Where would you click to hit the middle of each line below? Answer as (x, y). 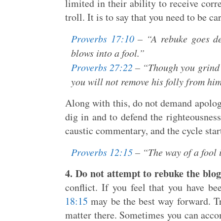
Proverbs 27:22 (102, 67)
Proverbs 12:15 (102, 152)
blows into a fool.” (108, 53)
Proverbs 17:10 (103, 38)
